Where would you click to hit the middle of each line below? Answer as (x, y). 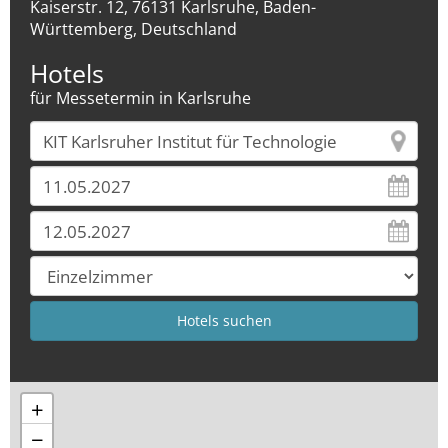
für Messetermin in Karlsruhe (140, 98)
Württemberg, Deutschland (133, 29)
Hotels (67, 73)
